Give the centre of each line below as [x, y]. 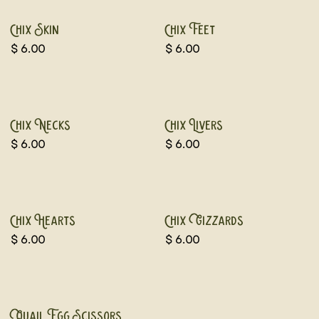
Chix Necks [41, 126]
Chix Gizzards [204, 221]
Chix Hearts [43, 221]
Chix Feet [190, 31]
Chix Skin [35, 31]
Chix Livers [194, 126]
